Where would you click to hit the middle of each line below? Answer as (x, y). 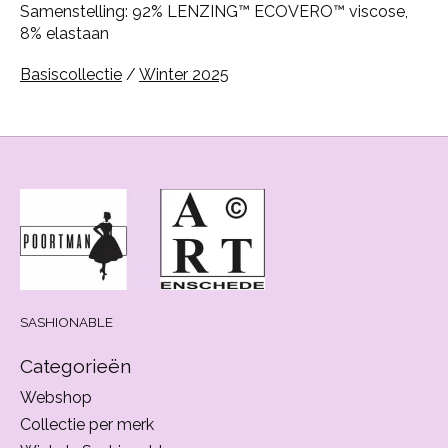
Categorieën (75, 366)
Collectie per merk (87, 424)
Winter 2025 (184, 75)
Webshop (56, 397)
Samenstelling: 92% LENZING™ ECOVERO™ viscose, (214, 12)
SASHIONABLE (66, 322)
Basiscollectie (71, 75)
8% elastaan (64, 34)
